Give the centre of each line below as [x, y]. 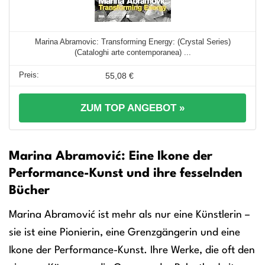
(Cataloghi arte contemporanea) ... [132, 52]
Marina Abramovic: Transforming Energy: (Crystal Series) [132, 42]
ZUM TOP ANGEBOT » [132, 108]
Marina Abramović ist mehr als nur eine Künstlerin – [129, 215]
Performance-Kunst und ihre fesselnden [126, 174]
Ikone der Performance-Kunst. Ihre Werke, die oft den [132, 250]
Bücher [29, 191]
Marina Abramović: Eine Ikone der [111, 156]
